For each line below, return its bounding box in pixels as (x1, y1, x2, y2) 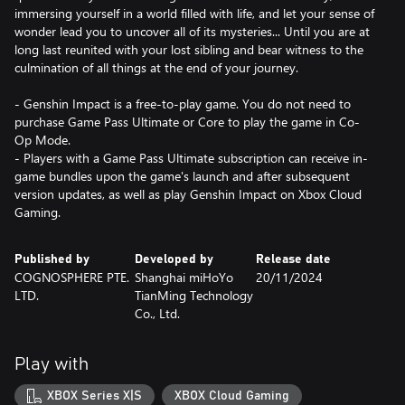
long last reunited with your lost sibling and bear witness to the (14, 41, 363, 59)
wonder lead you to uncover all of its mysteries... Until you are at (14, 23, 370, 41)
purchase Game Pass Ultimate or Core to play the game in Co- (14, 113, 360, 131)
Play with (14, 355, 89, 374)
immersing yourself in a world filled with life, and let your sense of (14, 5, 374, 23)
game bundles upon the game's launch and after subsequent (14, 167, 350, 185)
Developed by (135, 253, 214, 267)
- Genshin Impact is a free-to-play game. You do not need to (14, 95, 351, 113)
